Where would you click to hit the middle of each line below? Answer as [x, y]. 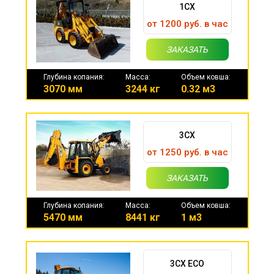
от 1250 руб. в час [187, 152]
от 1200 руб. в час [187, 24]
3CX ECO [187, 263]
